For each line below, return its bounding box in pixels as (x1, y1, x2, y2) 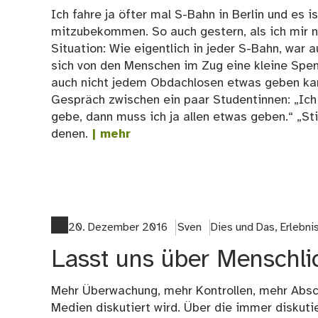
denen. (51, 128, 88, 141)
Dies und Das (211, 221, 275, 234)
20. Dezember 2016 (68, 221, 168, 234)
